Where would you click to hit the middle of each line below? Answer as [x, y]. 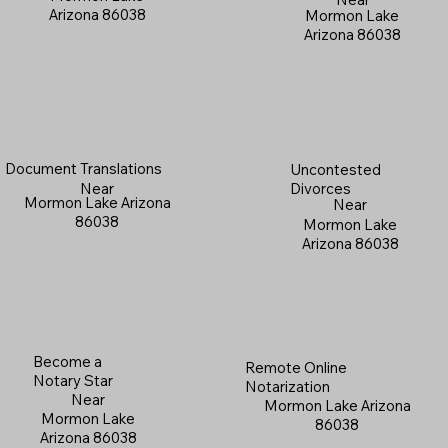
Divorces [321, 189]
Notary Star [72, 381]
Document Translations [83, 168]
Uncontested [336, 170]
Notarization [287, 386]
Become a [67, 362]
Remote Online [295, 367]
